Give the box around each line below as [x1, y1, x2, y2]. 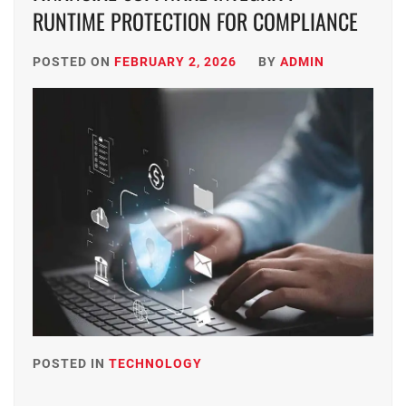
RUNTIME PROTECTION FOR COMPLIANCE [33, 5, 358, 37]
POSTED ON [33, 54, 114, 69]
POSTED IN [33, 356, 109, 371]
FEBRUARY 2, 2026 [114, 54, 237, 69]
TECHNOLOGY [109, 356, 202, 371]
